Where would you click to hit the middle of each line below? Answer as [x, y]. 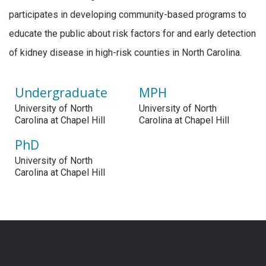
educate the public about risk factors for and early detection [132, 33]
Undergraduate [61, 92]
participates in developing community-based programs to [128, 14]
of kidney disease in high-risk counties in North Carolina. [125, 52]
